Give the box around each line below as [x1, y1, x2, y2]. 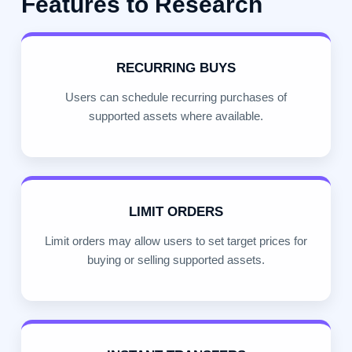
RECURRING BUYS [116, 60, 236, 76]
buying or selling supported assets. [87, 253, 265, 267]
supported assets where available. [89, 109, 263, 123]
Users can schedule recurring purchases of [65, 90, 287, 104]
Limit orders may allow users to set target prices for [45, 234, 307, 248]
